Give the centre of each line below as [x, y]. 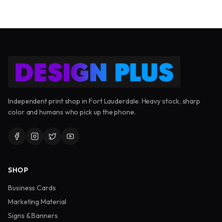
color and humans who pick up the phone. [72, 112]
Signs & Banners [33, 215]
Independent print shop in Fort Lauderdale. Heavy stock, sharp [104, 101]
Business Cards [32, 188]
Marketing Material [37, 201]
